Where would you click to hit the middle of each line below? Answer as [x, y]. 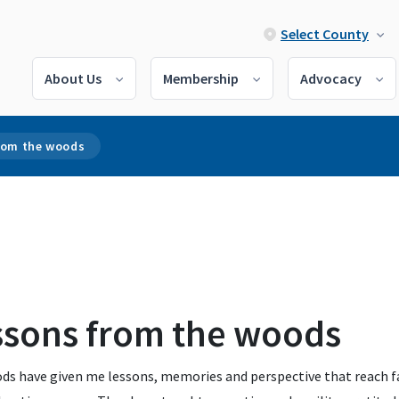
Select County [325, 34]
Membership [201, 78]
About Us [73, 78]
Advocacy [331, 78]
